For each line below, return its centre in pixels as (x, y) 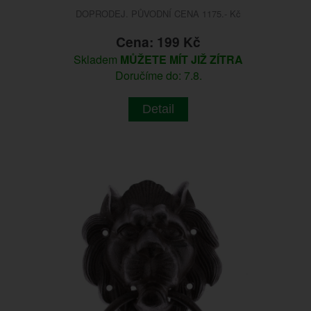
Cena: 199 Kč (159, 41)
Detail (159, 109)
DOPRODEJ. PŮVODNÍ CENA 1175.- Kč (159, 13)
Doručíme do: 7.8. (158, 75)
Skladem (97, 59)
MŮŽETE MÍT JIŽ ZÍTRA (182, 59)
